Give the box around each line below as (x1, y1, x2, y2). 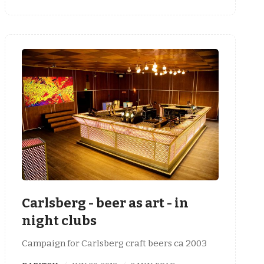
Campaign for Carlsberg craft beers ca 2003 (22, 238, 207, 249)
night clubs (22, 213, 97, 229)
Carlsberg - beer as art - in (22, 195, 189, 212)
